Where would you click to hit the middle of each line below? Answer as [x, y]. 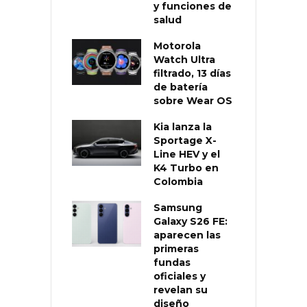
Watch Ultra [184, 59]
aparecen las [187, 235]
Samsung [178, 207]
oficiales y [180, 276]
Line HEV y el [187, 154]
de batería [181, 87]
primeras [176, 248]
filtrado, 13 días [192, 73]
